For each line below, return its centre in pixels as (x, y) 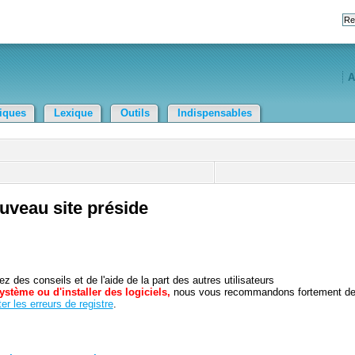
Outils (136, 113)
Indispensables (215, 113)
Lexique (74, 113)
